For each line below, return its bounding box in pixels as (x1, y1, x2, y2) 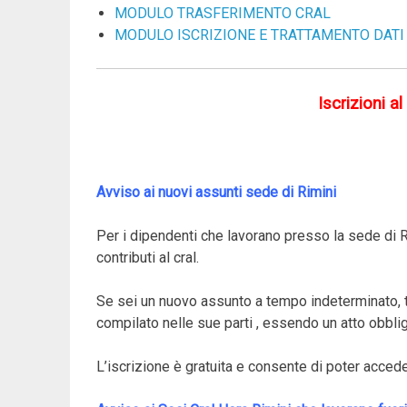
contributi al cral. (95, 248, 199, 266)
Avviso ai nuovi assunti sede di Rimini (95, 183, 336, 201)
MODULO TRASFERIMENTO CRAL (114, 4, 331, 22)
